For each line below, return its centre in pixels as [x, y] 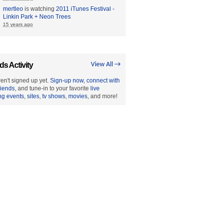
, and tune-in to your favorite [53, 88]
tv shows [54, 96]
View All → [106, 65]
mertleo [13, 9]
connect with [103, 81]
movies [78, 96]
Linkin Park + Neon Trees [37, 17]
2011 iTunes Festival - [85, 9]
